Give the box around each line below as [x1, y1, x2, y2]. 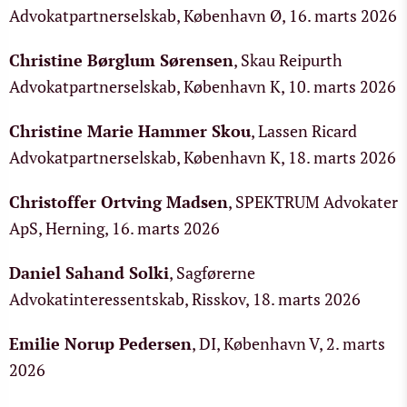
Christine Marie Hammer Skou [9, 120, 251, 142]
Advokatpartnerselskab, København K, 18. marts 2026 [9, 146, 396, 168]
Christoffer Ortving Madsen [9, 191, 228, 213]
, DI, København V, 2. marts [192, 333, 385, 354]
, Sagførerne [169, 262, 255, 283]
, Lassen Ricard [251, 120, 357, 142]
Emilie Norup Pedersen [9, 333, 192, 354]
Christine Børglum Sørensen [9, 49, 233, 71]
